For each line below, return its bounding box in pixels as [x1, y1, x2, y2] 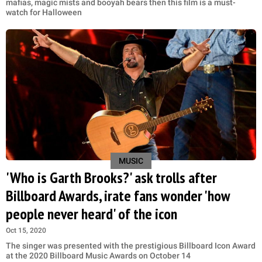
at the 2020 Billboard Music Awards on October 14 [6, 251, 191, 261]
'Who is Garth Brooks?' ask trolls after [6, 168, 217, 188]
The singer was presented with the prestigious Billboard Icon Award [6, 241, 256, 251]
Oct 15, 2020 [6, 226, 46, 235]
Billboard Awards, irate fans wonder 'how [6, 186, 230, 206]
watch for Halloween [6, 7, 84, 17]
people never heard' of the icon [6, 204, 177, 224]
